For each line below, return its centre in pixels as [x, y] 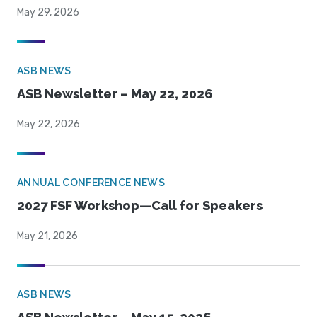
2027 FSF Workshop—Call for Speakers [140, 206]
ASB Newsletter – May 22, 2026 [115, 94]
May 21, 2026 [47, 236]
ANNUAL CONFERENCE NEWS [91, 183]
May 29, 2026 [48, 13]
